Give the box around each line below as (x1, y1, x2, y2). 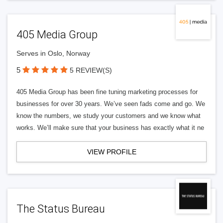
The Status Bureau (16, 203, 105, 215)
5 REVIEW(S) (70, 66, 112, 74)
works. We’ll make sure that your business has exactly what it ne (16, 124, 204, 131)
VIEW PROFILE (87, 148, 136, 156)
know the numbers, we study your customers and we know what (16, 112, 201, 119)
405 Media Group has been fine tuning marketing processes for (16, 88, 198, 96)
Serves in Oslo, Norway (16, 49, 90, 57)
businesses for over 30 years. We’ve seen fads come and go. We (16, 100, 205, 108)
